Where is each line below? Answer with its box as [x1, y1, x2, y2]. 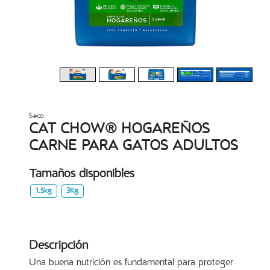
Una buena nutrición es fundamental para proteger [29, 259, 233, 269]
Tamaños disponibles [29, 169, 134, 181]
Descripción [29, 240, 88, 253]
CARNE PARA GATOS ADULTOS [29, 140, 238, 154]
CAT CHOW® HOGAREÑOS [29, 123, 210, 137]
